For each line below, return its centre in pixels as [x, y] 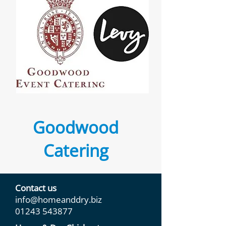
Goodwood [76, 127]
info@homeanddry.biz [59, 200]
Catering [76, 151]
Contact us [36, 188]
